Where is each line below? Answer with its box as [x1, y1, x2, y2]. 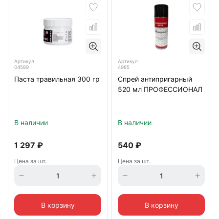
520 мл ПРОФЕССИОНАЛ [118, 85, 202, 93]
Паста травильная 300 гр [14, 75, 100, 83]
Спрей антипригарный [118, 75, 192, 83]
